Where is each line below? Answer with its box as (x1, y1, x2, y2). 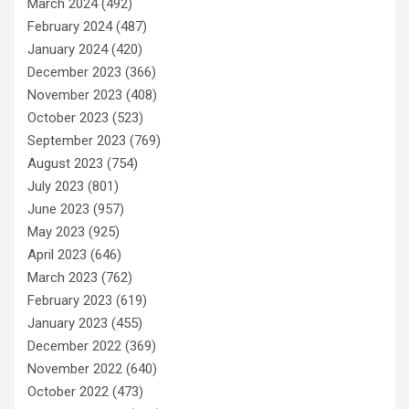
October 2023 (27, 109, 109, 126)
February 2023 (27, 291, 112, 309)
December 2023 (27, 63, 121, 80)
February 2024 (27, 17, 112, 35)
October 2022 (27, 383, 109, 400)
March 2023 (27, 268, 98, 286)
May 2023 (27, 223, 85, 240)
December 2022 (27, 337, 121, 354)
